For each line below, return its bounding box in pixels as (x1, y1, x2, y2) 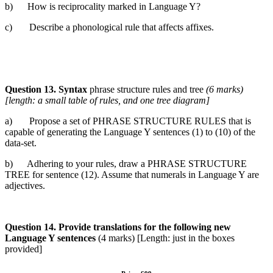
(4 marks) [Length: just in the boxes (98, 232, 235, 243)
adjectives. (5, 180, 45, 191)
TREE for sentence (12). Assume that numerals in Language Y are (5, 169, 259, 180)
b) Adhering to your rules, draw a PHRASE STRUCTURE (5, 158, 247, 169)
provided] (5, 243, 42, 254)
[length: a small (5, 94, 68, 105)
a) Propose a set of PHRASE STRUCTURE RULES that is (5, 115, 251, 126)
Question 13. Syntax (5, 83, 90, 94)
